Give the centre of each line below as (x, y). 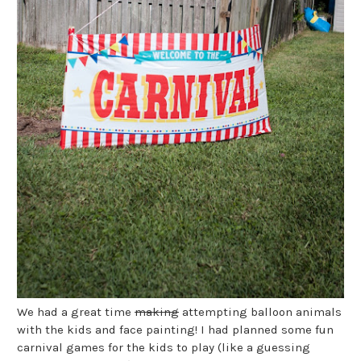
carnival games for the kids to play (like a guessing (164, 348)
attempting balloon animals (260, 312)
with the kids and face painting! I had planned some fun (175, 330)
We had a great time (76, 312)
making (157, 312)
